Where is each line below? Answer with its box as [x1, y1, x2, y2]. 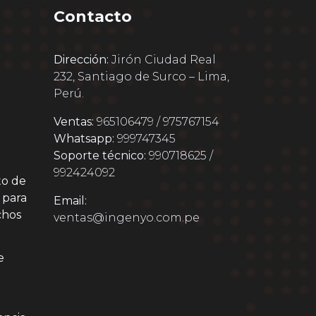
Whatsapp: [54, 132, 114, 145]
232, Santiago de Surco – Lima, [54, 70, 229, 83]
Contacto [54, 7, 132, 26]
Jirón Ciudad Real [109, 53, 216, 66]
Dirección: [54, 53, 109, 66]
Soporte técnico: [54, 149, 146, 162]
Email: [54, 194, 87, 207]
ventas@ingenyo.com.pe [54, 211, 200, 224]
